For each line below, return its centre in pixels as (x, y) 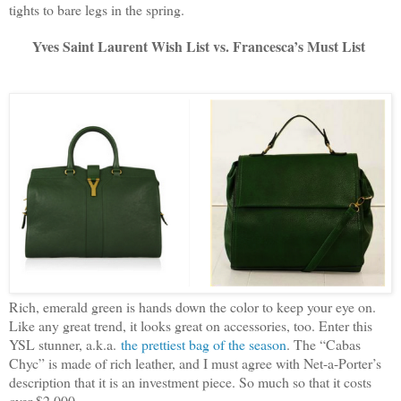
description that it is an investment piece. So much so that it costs (190, 382)
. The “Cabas (324, 345)
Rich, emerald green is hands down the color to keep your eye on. (192, 307)
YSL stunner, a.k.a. (65, 345)
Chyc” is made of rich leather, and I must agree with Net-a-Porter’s (195, 363)
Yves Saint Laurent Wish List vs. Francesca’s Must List (200, 47)
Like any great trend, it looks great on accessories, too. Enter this (191, 326)
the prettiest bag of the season (204, 345)
